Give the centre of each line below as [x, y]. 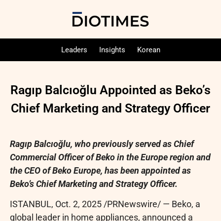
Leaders [74, 50]
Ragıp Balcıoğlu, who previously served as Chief [102, 144]
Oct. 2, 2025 [78, 204]
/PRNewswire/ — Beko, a [151, 204]
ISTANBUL [31, 204]
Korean [148, 50]
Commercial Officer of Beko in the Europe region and [110, 157]
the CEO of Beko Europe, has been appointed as [100, 170]
